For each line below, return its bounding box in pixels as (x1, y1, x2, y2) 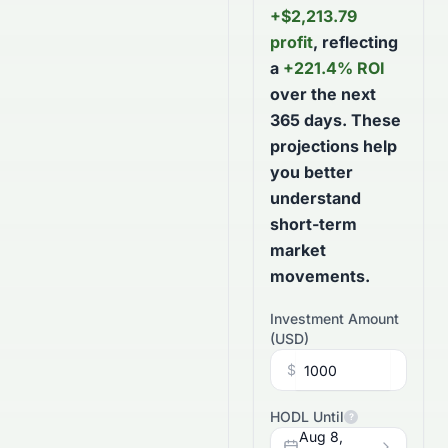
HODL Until (270, 408, 344, 425)
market (270, 240, 326, 260)
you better (270, 162, 353, 182)
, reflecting (313, 32, 398, 52)
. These (342, 110, 401, 130)
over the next (270, 84, 376, 104)
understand (270, 188, 361, 208)
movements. (270, 266, 370, 286)
